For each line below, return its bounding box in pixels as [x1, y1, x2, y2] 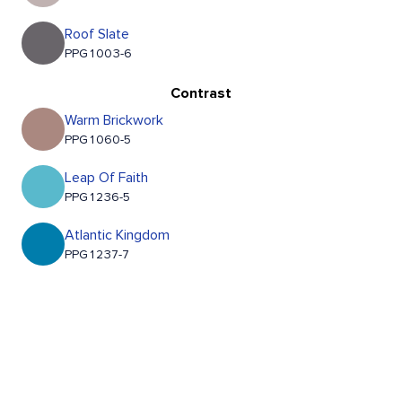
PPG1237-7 [65, 249, 129, 262]
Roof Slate [65, 27, 129, 42]
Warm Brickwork [65, 113, 163, 128]
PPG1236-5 [65, 191, 130, 205]
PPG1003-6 [65, 48, 132, 61]
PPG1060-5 [65, 134, 131, 147]
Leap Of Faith [65, 170, 148, 186]
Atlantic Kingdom [65, 228, 170, 243]
